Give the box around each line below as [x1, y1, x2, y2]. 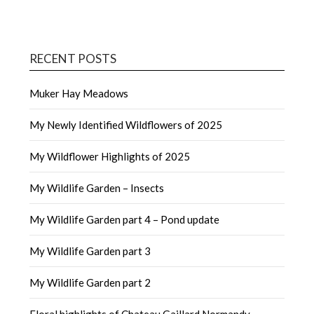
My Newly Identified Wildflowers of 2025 [29, 118, 223, 131]
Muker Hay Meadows [29, 86, 129, 100]
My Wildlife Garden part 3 [29, 244, 151, 257]
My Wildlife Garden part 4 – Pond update [29, 212, 220, 226]
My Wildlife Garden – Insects [29, 181, 165, 194]
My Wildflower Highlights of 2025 [29, 149, 191, 163]
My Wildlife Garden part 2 [29, 275, 151, 289]
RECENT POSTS [29, 50, 117, 66]
